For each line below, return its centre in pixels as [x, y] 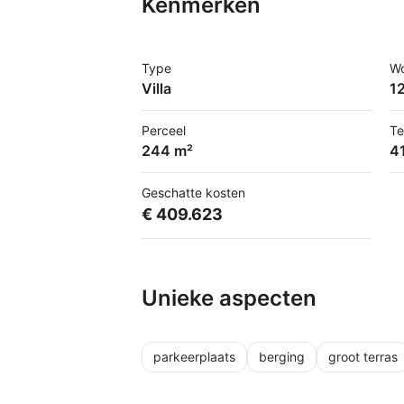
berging [282, 357]
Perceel [164, 130]
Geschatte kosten [193, 193]
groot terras [363, 357]
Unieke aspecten [229, 298]
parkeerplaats [194, 357]
